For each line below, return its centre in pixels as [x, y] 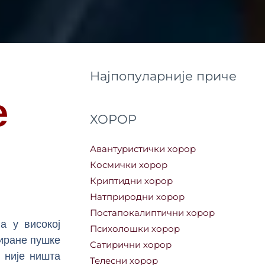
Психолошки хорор [135, 229]
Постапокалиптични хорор [153, 213]
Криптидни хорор [132, 181]
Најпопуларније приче [164, 76]
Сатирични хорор [131, 245]
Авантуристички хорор [143, 149]
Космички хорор [129, 165]
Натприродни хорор [138, 197]
